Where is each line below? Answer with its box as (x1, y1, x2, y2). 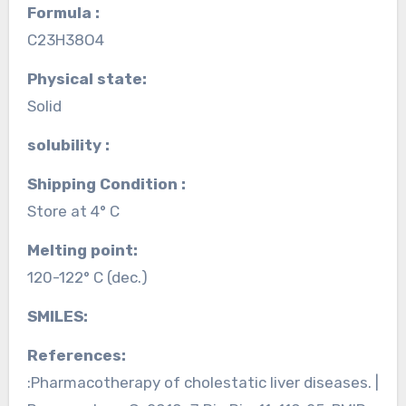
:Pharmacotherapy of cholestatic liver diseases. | (26, 372, 379, 391)
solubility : (35, 135, 110, 154)
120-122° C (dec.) (26, 267, 148, 286)
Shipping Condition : (36, 174, 186, 193)
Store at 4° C (26, 201, 120, 220)
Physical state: (36, 69, 147, 88)
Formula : (35, 3, 100, 22)
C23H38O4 (26, 30, 104, 49)
